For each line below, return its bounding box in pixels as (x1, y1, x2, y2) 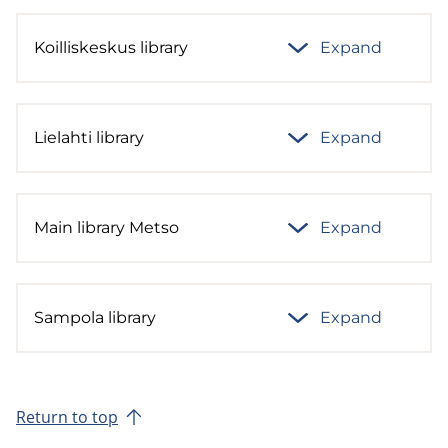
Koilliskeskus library (34, 37, 188, 57)
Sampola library (34, 307, 156, 327)
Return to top (16, 405, 118, 428)
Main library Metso (34, 217, 179, 237)
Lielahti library (34, 127, 144, 147)
